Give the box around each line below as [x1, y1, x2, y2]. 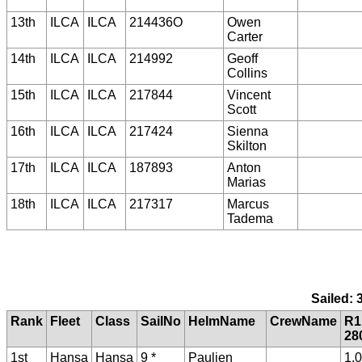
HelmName [188, 314, 255, 328]
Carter [227, 29, 263, 44]
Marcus [227, 196, 269, 211]
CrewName [270, 314, 337, 328]
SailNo [141, 314, 181, 328]
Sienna [227, 124, 268, 138]
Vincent [227, 87, 271, 102]
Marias [227, 175, 266, 189]
